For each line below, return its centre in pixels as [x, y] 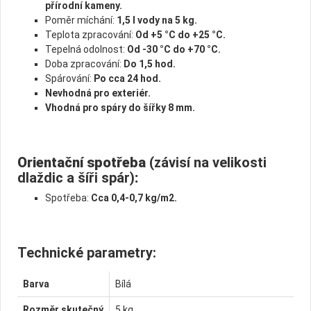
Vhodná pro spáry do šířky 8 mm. [120, 107]
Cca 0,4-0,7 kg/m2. [134, 197]
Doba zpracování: [83, 64]
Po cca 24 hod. [126, 78]
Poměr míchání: [80, 20]
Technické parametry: [87, 252]
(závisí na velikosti [208, 162]
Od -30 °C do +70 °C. [173, 49]
